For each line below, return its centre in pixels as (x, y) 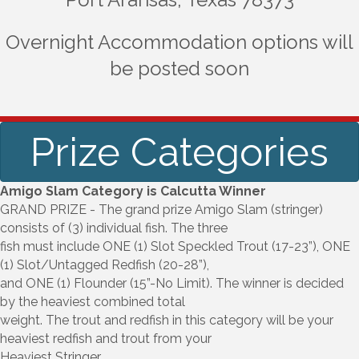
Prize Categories (179, 151)
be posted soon (179, 68)
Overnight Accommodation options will (179, 42)
